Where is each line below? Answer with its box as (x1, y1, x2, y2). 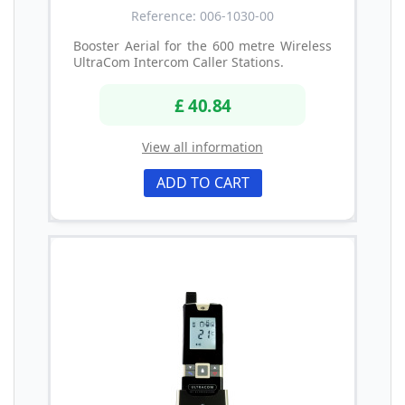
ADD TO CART (155, 172, 250, 193)
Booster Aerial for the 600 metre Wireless (73, 37, 332, 55)
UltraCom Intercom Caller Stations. (73, 53, 284, 71)
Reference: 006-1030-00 (131, 7, 274, 25)
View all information (142, 137, 263, 155)
